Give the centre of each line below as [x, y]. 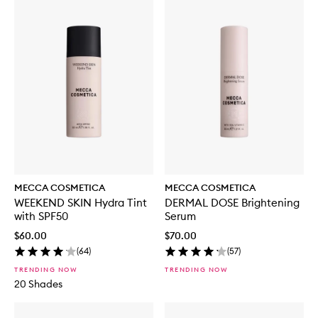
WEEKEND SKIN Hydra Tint [81, 202]
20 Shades [38, 284]
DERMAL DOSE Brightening [232, 202]
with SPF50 [41, 216]
